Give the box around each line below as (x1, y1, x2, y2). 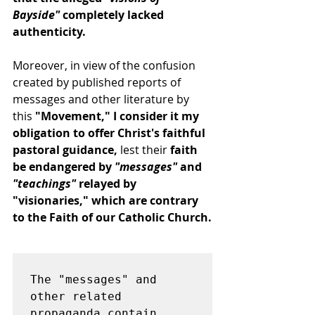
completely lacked (60, 7, 167, 22)
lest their (117, 142, 170, 157)
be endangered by (13, 159, 115, 174)
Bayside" (13, 7, 60, 22)
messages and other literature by (13, 91, 192, 107)
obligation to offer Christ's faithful (13, 125, 208, 141)
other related (30, 290, 122, 303)
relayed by (76, 176, 139, 191)
